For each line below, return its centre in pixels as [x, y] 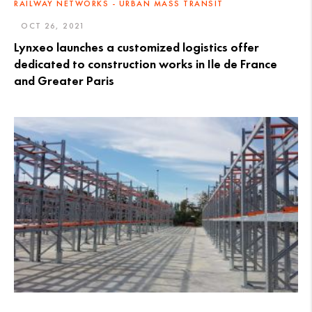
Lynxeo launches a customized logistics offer [136, 47]
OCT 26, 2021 [53, 25]
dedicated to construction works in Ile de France [146, 64]
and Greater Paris [64, 80]
